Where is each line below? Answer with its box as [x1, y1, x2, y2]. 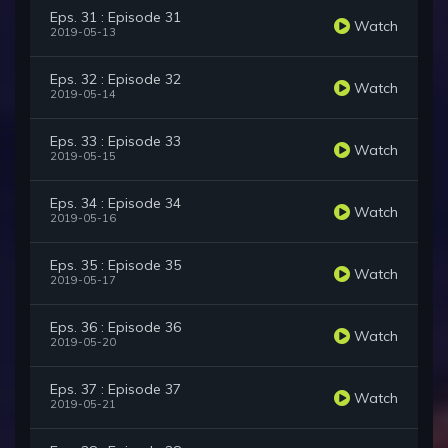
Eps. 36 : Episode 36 [50, 318, 181, 337]
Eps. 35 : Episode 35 [50, 256, 181, 275]
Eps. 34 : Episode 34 [50, 194, 181, 213]
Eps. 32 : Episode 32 [50, 70, 181, 89]
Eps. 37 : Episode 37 [50, 380, 181, 399]
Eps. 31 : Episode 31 [50, 8, 181, 27]
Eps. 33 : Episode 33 [50, 132, 181, 151]
